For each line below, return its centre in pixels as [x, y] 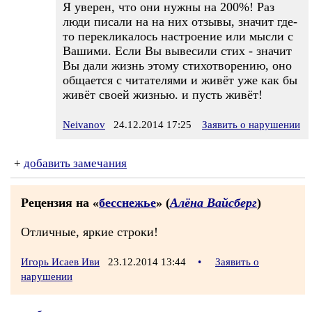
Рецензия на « [60, 203]
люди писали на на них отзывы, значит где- [180, 22]
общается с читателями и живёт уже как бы [180, 80]
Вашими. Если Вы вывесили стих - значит [177, 51]
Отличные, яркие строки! [89, 232]
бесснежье [127, 203]
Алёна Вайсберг [213, 203]
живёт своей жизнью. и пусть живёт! [163, 95]
